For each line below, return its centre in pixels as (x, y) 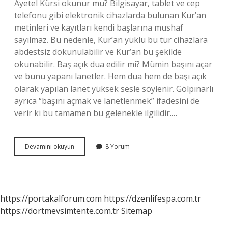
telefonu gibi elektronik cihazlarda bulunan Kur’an (110, 15)
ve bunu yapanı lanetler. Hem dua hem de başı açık (110, 76)
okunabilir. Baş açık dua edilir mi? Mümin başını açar (113, 64)
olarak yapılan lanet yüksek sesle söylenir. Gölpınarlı (114, 89)
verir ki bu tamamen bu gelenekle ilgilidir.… (96, 113)
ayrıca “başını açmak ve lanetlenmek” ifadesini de (107, 101)
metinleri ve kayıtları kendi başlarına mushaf (99, 27)
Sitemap (137, 211)
